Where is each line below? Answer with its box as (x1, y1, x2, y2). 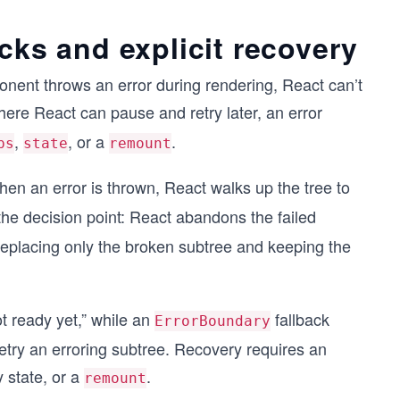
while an (91, 307, 154, 330)
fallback (271, 307, 329, 330)
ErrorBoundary (154, 312, 271, 329)
